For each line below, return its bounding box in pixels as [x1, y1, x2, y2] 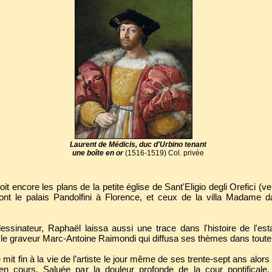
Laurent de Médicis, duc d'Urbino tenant [70, 140, 206, 149]
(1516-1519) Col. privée [125, 149, 204, 157]
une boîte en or [72, 149, 123, 157]
